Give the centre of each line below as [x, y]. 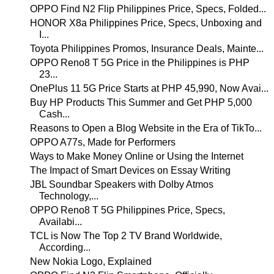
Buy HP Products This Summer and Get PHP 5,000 [141, 102]
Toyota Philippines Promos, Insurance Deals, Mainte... [146, 48]
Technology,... [68, 196]
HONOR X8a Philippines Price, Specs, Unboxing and [146, 23]
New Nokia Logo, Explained [91, 261]
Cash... [54, 114]
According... [65, 247]
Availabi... [60, 221]
